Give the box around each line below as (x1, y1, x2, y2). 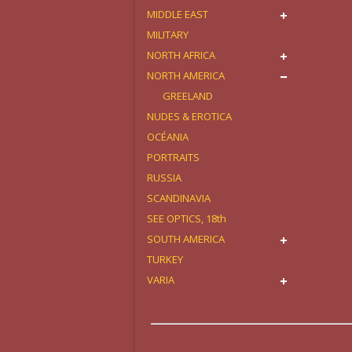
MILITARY (147, 27, 189, 42)
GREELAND (163, 89, 213, 103)
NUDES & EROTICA (147, 109, 232, 123)
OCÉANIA (147, 130, 189, 144)
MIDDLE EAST (147, 7, 208, 21)
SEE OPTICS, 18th (147, 211, 226, 225)
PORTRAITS (147, 150, 200, 164)
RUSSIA (147, 170, 181, 185)
